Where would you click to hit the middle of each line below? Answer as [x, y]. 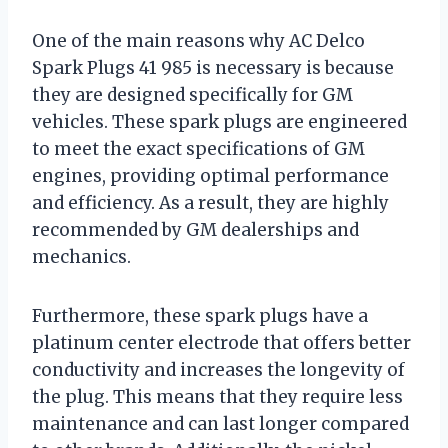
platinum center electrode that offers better [221, 343]
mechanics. [81, 257]
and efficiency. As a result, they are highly [210, 203]
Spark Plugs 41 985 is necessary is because [213, 68]
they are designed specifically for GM [192, 95]
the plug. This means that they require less [217, 397]
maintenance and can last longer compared [220, 424]
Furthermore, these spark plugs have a [200, 316]
